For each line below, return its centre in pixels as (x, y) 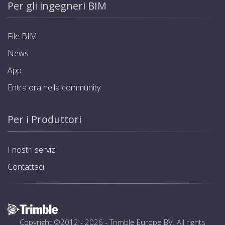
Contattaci (26, 166)
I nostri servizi (32, 149)
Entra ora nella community (54, 87)
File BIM (22, 36)
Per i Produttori (44, 119)
